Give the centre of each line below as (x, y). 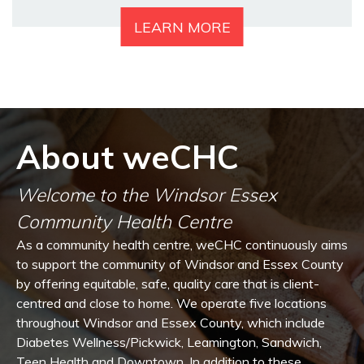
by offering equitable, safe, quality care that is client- (168, 283)
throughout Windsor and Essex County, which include (171, 322)
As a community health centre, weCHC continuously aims (182, 244)
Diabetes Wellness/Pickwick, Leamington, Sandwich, (169, 342)
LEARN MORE (182, 26)
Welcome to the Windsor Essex (147, 194)
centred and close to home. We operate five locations (171, 303)
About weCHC (128, 156)
